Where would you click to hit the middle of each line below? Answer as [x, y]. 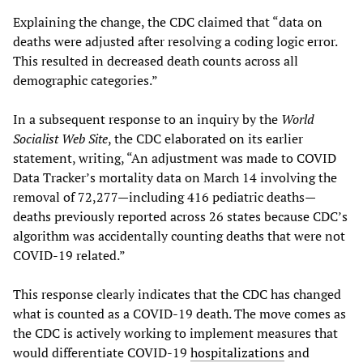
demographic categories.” [85, 80]
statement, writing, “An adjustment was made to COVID [175, 158]
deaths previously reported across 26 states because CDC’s [180, 216]
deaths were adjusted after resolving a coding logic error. [175, 41]
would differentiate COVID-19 [102, 352]
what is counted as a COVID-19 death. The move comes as [179, 313]
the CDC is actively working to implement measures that [175, 333]
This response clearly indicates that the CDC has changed [177, 294]
